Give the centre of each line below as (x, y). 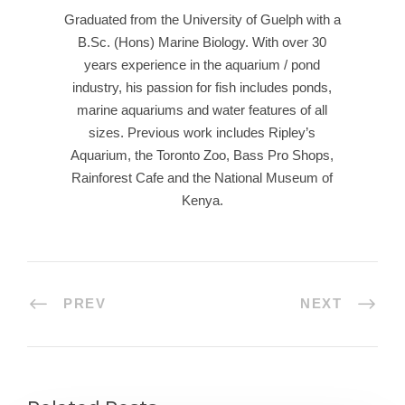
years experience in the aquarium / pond (202, 65)
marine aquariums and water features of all (202, 110)
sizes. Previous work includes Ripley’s (202, 132)
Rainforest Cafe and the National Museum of (202, 178)
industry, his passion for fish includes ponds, (202, 87)
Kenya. (202, 200)
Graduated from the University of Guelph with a (202, 19)
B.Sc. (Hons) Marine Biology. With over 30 (202, 42)
